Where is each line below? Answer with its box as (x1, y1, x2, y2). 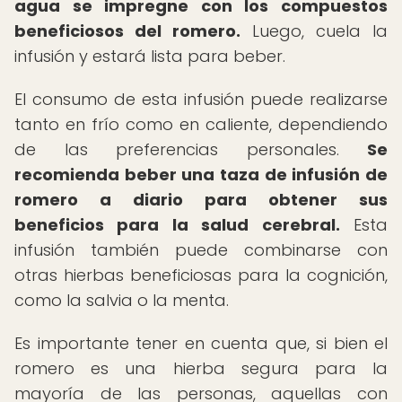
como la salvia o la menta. (14, 289, 229, 311)
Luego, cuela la (240, 20, 388, 42)
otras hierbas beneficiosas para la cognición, (14, 264, 388, 286)
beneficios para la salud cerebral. (14, 214, 340, 236)
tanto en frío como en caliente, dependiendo (14, 113, 388, 135)
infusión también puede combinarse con (14, 239, 388, 261)
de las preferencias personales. (14, 138, 367, 161)
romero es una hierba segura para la (14, 357, 388, 380)
